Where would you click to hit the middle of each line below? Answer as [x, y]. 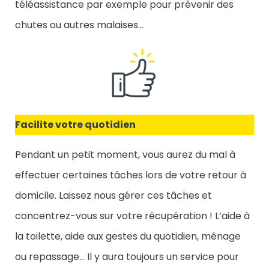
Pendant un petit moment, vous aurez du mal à [125, 154]
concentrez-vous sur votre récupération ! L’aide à [132, 216]
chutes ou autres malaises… [79, 25]
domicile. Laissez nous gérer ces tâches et [113, 195]
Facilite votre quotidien [75, 124]
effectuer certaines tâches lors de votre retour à [131, 175]
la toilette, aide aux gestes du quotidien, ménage [128, 236]
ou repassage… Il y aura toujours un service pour [127, 256]
